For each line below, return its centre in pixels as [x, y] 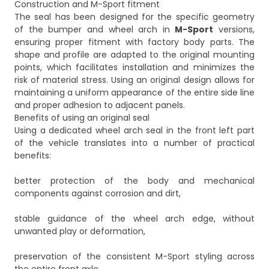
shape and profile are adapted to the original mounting [134, 55]
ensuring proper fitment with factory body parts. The [134, 42]
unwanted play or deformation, [80, 231]
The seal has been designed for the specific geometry [134, 17]
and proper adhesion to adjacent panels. [100, 105]
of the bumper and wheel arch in [95, 30]
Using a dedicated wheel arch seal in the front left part [134, 131]
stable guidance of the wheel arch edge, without [134, 219]
